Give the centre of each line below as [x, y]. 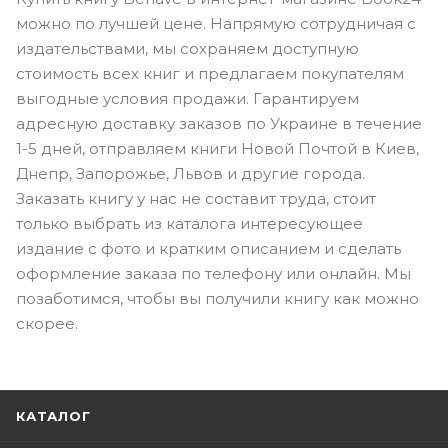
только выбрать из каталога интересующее [189, 223]
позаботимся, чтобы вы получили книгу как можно [217, 298]
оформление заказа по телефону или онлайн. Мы [213, 273]
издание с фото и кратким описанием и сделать [208, 248]
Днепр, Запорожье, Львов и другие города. [190, 173]
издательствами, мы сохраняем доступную [187, 48]
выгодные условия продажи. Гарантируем [187, 98]
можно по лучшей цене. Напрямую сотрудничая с [216, 23]
